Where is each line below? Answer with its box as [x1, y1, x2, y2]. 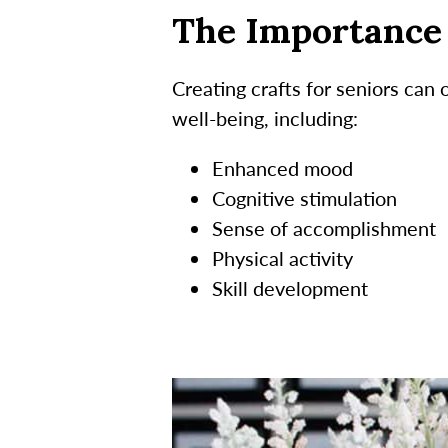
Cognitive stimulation [211, 183, 397, 212]
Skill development [211, 273, 368, 302]
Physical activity [211, 243, 353, 272]
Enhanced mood [211, 153, 353, 182]
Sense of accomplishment [211, 213, 436, 242]
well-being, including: [171, 103, 358, 132]
